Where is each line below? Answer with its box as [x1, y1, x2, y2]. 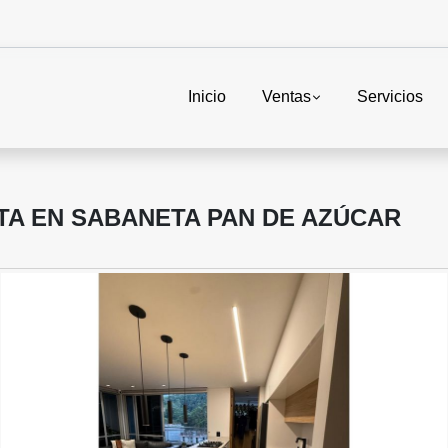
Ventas [261, 88, 311, 106]
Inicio [187, 88, 226, 106]
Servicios [357, 88, 423, 106]
